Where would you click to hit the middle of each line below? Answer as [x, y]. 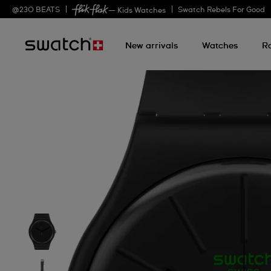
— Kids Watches [137, 11]
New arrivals [152, 46]
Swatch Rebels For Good [221, 10]
